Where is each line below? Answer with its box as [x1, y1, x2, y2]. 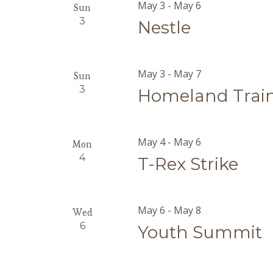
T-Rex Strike [138, 154, 239, 174]
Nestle [138, 17, 191, 38]
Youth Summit [138, 222, 263, 243]
